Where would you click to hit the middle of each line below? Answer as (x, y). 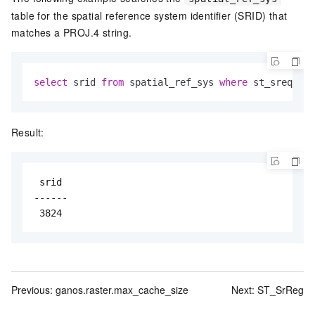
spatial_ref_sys (172, 82)
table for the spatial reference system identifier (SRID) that (149, 15)
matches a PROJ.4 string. (72, 32)
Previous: (33, 289)
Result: (28, 132)
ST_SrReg (281, 289)
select (51, 82)
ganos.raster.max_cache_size (122, 289)
